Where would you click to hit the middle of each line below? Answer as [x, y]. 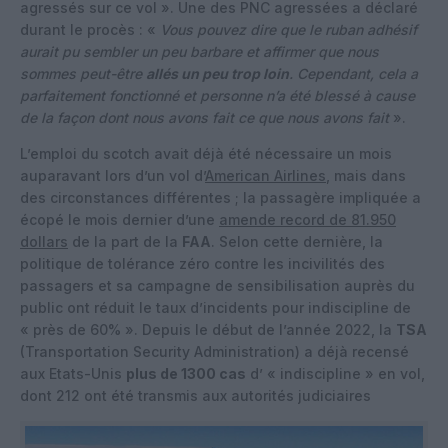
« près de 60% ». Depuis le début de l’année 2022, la [208, 329]
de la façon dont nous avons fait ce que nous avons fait [204, 117]
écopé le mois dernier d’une [119, 219]
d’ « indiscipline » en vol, [335, 373]
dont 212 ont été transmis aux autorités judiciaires [195, 395]
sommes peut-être [83, 73]
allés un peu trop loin [217, 73]
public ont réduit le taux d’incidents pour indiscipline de [215, 307]
